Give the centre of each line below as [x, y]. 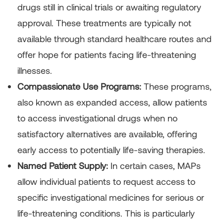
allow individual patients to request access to [106, 182]
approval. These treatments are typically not [104, 23]
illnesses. [35, 71]
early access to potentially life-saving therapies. [111, 150]
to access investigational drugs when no [97, 118]
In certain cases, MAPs [154, 166]
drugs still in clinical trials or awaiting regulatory [109, 7]
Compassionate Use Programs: [81, 86]
